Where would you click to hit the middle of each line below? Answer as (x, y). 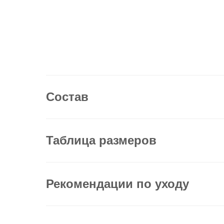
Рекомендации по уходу (117, 184)
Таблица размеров (101, 140)
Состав (67, 97)
